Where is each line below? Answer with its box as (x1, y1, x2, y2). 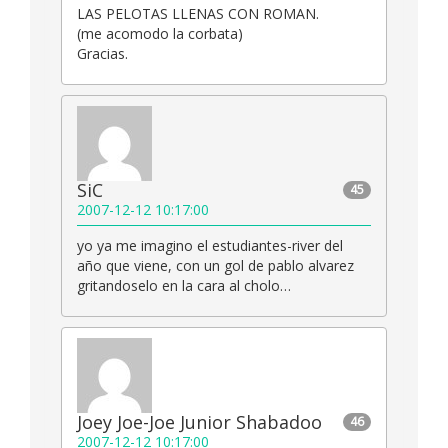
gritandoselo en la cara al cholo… (77, 276, 291, 296)
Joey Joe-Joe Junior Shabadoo (77, 410, 322, 435)
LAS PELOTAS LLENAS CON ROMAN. (77, 4, 319, 24)
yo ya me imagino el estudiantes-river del (77, 236, 343, 256)
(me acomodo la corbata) (77, 24, 243, 44)
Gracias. (77, 44, 128, 64)
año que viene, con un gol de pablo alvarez (77, 256, 354, 276)
